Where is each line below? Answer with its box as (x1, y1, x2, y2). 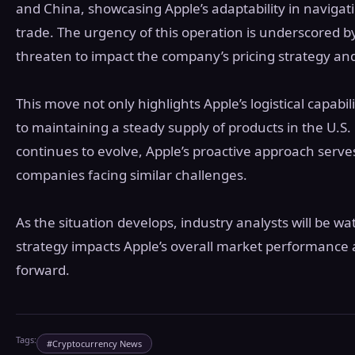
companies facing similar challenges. (16, 165, 247, 184)
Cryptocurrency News (52, 337, 142, 349)
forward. (16, 260, 70, 279)
